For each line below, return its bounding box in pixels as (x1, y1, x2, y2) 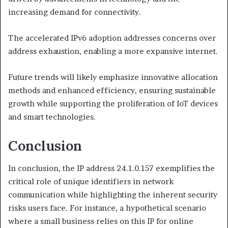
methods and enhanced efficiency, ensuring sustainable (8, 85, 216, 95)
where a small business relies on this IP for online (8, 216, 193, 226)
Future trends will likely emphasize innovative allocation (8, 72, 218, 82)
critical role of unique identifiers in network (8, 177, 174, 187)
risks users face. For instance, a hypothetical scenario (8, 203, 206, 213)
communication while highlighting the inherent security (8, 190, 217, 200)
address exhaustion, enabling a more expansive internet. (8, 46, 218, 56)
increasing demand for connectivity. (8, 7, 141, 17)
